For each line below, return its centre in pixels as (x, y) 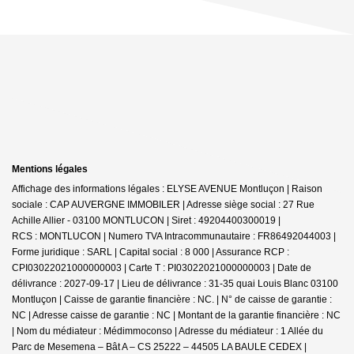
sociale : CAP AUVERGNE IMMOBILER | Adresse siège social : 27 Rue (163, 204)
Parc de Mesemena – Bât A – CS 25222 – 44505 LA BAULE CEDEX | (159, 346)
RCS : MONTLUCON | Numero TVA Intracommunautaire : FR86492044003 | (174, 236)
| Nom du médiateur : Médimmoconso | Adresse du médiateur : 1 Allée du (168, 331)
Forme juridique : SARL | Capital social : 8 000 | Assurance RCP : (151, 252)
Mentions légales (50, 169)
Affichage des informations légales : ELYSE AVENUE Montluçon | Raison (167, 188)
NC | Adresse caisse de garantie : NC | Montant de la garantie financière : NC (176, 315)
